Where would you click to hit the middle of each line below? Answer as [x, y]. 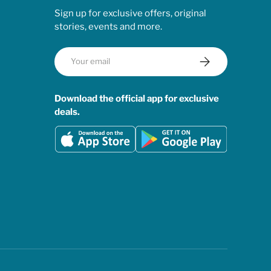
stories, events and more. [108, 27]
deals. [67, 112]
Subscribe [216, 58]
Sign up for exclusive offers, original [130, 14]
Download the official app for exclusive [137, 98]
